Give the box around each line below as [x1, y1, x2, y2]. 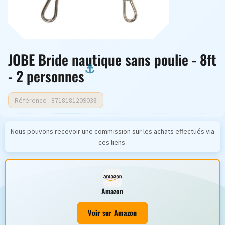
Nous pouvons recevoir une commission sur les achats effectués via [11, 126, 214, 136]
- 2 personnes [8, 66, 84, 86]
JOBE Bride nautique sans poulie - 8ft [8, 49, 216, 70]
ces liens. [98, 137, 127, 147]
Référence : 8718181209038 [15, 96, 97, 105]
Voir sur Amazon [88, 207, 137, 218]
